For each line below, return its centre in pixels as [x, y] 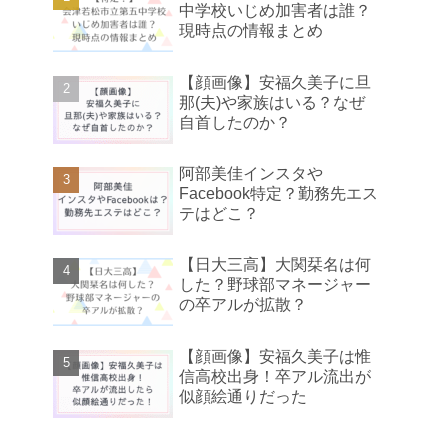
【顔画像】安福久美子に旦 [275, 82]
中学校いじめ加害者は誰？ [275, 11]
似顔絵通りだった [243, 396]
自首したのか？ [235, 122]
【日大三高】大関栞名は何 [275, 265]
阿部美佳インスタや [251, 174]
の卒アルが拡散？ [243, 305]
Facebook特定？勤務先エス [278, 194]
